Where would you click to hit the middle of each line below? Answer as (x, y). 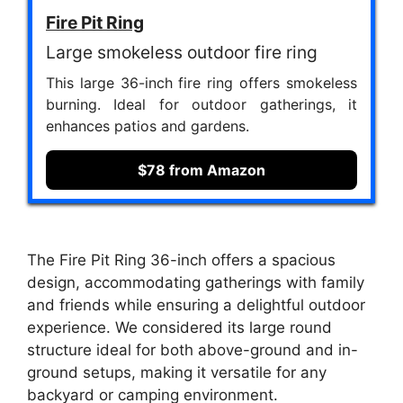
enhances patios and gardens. (148, 125)
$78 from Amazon (201, 170)
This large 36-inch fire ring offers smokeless (201, 82)
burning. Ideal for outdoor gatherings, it (201, 104)
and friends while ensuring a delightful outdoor (196, 305)
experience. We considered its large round (179, 328)
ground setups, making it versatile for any (177, 373)
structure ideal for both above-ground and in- (193, 350)
